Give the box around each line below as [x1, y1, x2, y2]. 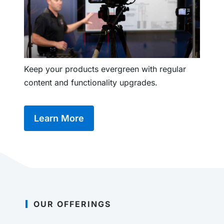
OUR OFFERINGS [33, 198, 111, 209]
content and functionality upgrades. [24, 77, 167, 87]
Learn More [34, 112, 84, 123]
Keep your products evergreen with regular [24, 63, 186, 74]
